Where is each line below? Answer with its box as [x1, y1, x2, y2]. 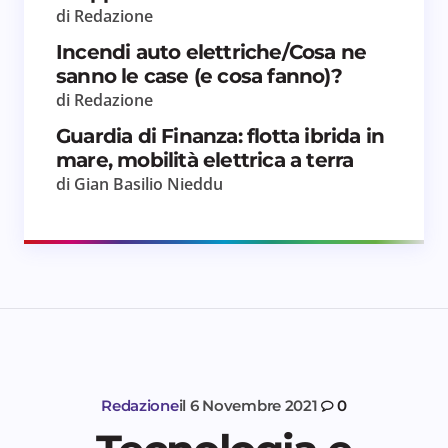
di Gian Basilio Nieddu [56, 172, 223, 195]
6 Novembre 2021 [189, 395, 318, 415]
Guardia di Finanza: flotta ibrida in [56, 123, 385, 148]
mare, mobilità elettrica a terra [56, 147, 354, 172]
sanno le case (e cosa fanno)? [56, 63, 342, 88]
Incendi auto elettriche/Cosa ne [56, 39, 367, 64]
